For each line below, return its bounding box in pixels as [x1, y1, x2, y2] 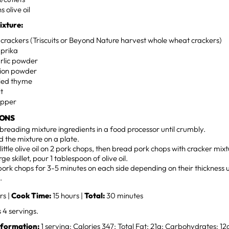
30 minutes [106, 191, 144, 201]
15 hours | [51, 191, 85, 201]
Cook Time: [11, 191, 52, 201]
